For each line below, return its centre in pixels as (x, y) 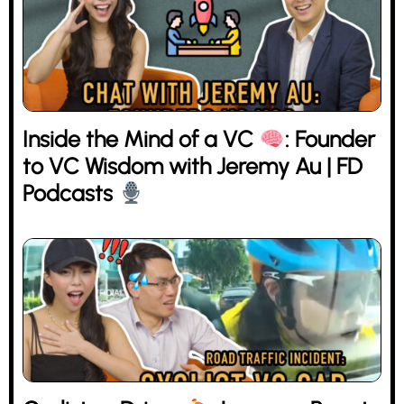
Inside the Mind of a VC (141, 139)
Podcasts (70, 193)
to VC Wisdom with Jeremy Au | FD (193, 166)
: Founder (330, 139)
